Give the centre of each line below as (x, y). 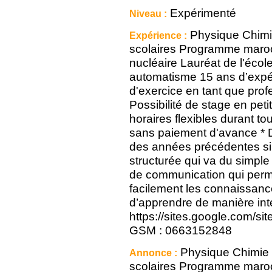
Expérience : (158, 36)
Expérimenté (202, 13)
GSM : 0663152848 (181, 230)
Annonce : (153, 253)
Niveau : (148, 14)
